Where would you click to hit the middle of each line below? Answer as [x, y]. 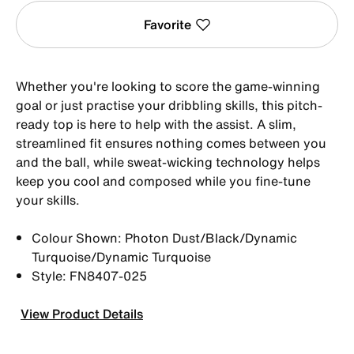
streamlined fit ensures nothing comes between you [171, 143]
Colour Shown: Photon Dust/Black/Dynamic [164, 237]
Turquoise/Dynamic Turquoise [121, 256]
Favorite [167, 24]
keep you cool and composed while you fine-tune [163, 181]
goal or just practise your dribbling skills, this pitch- [169, 105]
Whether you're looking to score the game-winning [168, 86]
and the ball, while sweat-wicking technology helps [168, 162]
